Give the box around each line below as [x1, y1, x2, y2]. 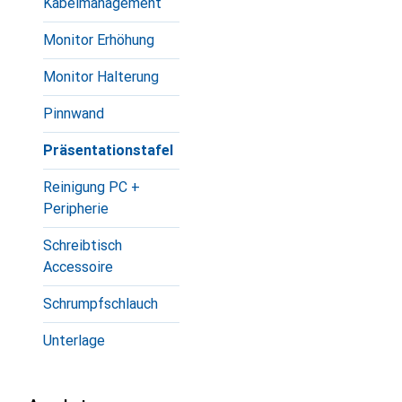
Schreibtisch [43, 237, 122, 254]
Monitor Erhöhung [43, 31, 154, 48]
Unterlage [43, 332, 105, 349]
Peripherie [43, 200, 109, 217]
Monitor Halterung [43, 68, 159, 85]
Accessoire [43, 258, 113, 275]
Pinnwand [43, 105, 104, 122]
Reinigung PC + [43, 179, 140, 196]
